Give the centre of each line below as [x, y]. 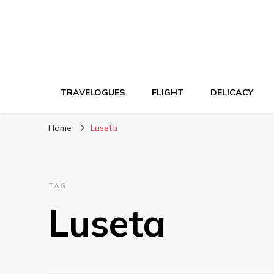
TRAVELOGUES [93, 92]
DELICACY [232, 92]
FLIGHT [168, 92]
